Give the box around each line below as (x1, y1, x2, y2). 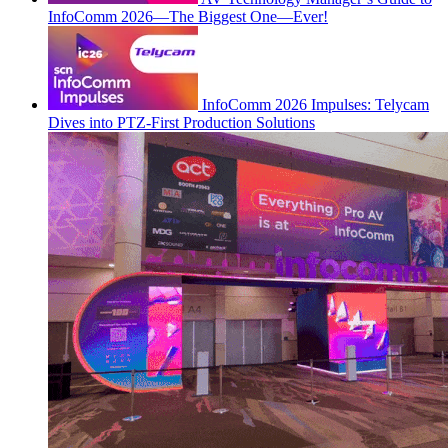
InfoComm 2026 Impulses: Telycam (202, 95, 429, 113)
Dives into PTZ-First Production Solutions (48, 113, 315, 131)
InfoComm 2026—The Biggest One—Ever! (48, 7, 328, 25)
